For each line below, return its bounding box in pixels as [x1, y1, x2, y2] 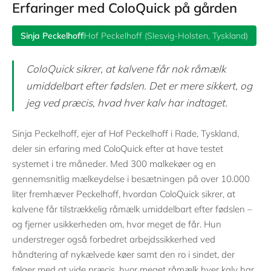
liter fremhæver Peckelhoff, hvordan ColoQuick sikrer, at [12, 188, 235, 200]
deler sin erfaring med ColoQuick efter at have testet [12, 142, 223, 154]
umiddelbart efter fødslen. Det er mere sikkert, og [26, 79, 252, 92]
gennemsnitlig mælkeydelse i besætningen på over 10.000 [12, 172, 250, 184]
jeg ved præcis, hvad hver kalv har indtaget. [26, 96, 227, 109]
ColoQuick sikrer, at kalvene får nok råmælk [26, 62, 226, 75]
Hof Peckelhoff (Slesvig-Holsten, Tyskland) [84, 30, 248, 41]
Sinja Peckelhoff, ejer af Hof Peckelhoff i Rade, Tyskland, [12, 127, 239, 139]
